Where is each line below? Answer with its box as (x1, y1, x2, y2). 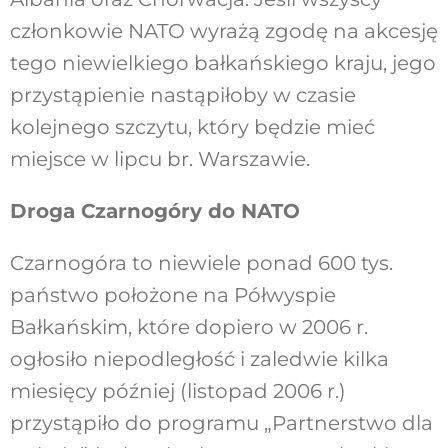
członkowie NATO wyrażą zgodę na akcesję (9, 19, 438, 44)
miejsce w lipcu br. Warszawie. (9, 147, 310, 172)
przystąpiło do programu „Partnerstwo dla (9, 411, 433, 436)
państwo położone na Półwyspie (9, 283, 336, 308)
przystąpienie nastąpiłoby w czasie (9, 83, 356, 108)
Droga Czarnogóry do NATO (9, 199, 300, 224)
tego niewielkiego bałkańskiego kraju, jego (9, 51, 436, 76)
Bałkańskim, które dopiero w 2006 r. (9, 315, 368, 340)
